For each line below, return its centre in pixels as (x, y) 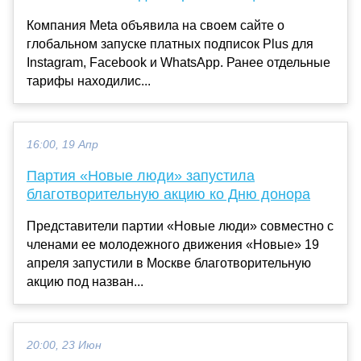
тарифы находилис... (89, 81)
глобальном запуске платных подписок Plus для (170, 44)
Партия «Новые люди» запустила (141, 175)
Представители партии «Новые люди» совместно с (180, 226)
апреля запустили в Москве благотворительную (169, 263)
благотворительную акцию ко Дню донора (168, 194)
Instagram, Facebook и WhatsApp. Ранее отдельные (178, 62)
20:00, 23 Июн (64, 345)
